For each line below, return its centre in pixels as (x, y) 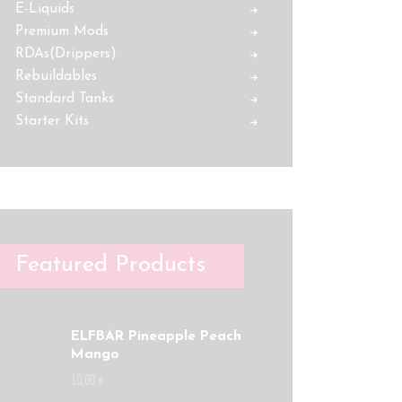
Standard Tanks (65, 99)
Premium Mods (62, 32)
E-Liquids (45, 9)
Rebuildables (57, 77)
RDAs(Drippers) (66, 54)
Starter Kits (52, 122)
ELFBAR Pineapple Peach (156, 337)
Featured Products (111, 266)
